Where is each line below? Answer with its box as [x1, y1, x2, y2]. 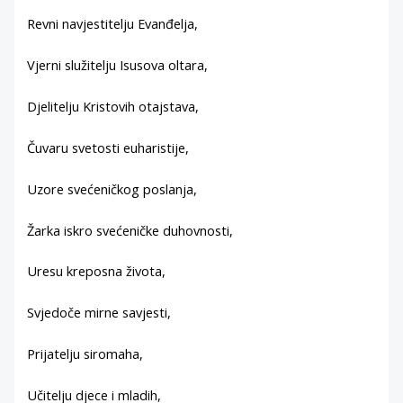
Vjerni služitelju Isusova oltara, [27, 56, 209, 75]
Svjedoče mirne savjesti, [27, 303, 172, 322]
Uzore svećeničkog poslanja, [27, 179, 198, 198]
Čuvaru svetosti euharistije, [27, 138, 190, 157]
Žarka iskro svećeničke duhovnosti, [27, 220, 234, 239]
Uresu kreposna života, [27, 262, 166, 281]
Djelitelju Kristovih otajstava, [27, 96, 200, 115]
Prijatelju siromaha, [27, 345, 144, 363]
